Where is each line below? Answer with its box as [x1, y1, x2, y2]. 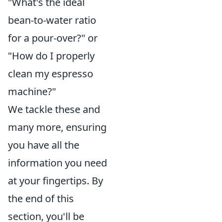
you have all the [8, 138, 79, 152]
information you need [8, 156, 107, 169]
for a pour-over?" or [8, 31, 98, 45]
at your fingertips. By [8, 173, 103, 187]
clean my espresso [8, 66, 93, 80]
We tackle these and [8, 102, 100, 116]
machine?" [8, 84, 56, 98]
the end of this [8, 191, 74, 205]
